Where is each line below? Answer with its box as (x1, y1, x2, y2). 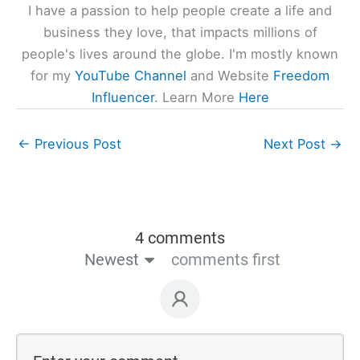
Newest (84, 249, 139, 269)
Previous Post (31, 136, 121, 153)
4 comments (135, 227, 225, 247)
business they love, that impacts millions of (43, 23, 317, 40)
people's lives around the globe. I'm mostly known (22, 45, 338, 62)
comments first (170, 249, 280, 269)
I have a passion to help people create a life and (28, 2, 332, 18)
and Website (186, 67, 273, 84)
